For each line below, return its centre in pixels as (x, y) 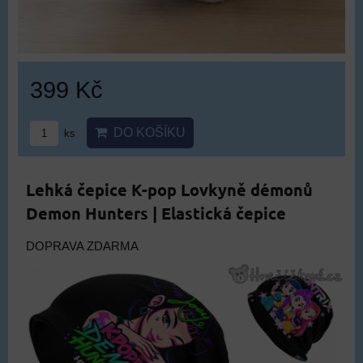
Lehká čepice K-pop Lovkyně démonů (169, 189)
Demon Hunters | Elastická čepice (156, 213)
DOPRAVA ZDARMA (82, 246)
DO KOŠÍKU (146, 132)
